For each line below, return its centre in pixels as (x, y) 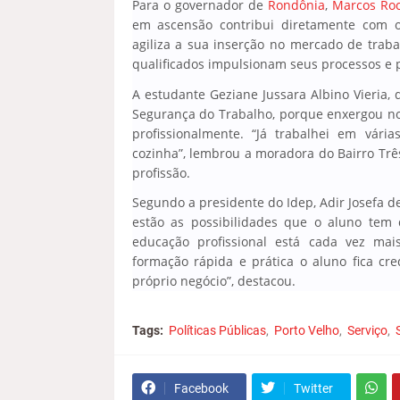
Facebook (201, 388)
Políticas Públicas (217, 330)
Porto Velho (306, 330)
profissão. (161, 172)
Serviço (367, 330)
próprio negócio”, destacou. (213, 281)
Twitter (313, 388)
